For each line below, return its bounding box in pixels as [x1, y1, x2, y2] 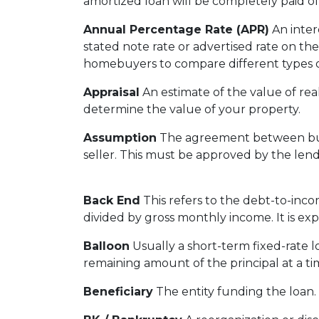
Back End [83, 194, 140, 207]
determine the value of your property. [83, 103, 300, 116]
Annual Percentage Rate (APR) [83, 23, 269, 36]
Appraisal [83, 85, 140, 99]
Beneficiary [83, 285, 153, 298]
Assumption [83, 131, 157, 145]
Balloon [83, 239, 130, 253]
